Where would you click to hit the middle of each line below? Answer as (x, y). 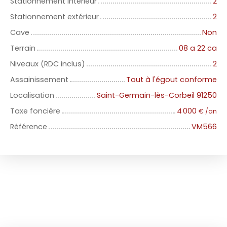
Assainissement (39, 80)
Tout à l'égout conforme (172, 80)
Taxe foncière (35, 111)
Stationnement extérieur (54, 17)
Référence (29, 127)
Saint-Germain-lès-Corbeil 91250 (157, 96)
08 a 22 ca (198, 48)
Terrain (23, 48)
